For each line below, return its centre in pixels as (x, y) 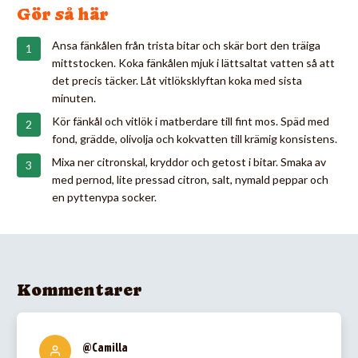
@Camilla (105, 347)
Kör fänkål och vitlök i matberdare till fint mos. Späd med (191, 121)
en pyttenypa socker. (104, 197)
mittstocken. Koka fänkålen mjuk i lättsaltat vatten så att (193, 62)
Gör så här (63, 14)
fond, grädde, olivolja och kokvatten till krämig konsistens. (195, 138)
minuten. (74, 97)
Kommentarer (80, 290)
